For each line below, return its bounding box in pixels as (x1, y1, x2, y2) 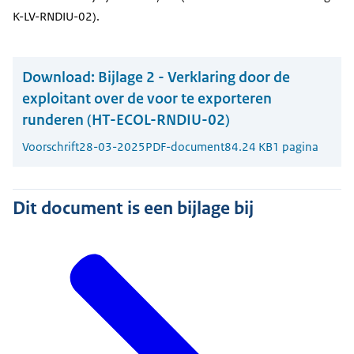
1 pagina (273, 139, 318, 155)
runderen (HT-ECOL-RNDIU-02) (22, 110, 230, 130)
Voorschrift (22, 139, 79, 155)
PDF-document (145, 139, 224, 155)
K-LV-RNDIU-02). (13, 9, 100, 24)
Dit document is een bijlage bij (13, 196, 254, 220)
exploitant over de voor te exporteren (22, 88, 272, 109)
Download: (22, 67, 95, 88)
